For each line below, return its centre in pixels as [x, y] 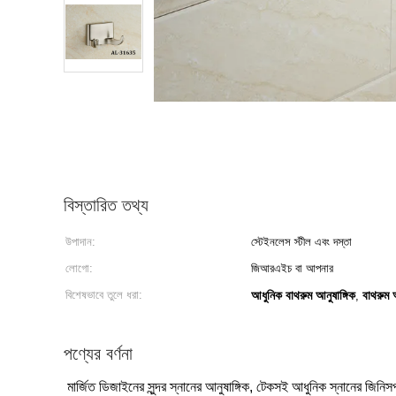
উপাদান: [80, 242]
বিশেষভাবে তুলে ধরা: [104, 295]
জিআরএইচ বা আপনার [292, 268]
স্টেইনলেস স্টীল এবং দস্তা [301, 242]
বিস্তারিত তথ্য [106, 205]
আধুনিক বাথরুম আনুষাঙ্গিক [303, 295]
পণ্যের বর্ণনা [98, 354]
